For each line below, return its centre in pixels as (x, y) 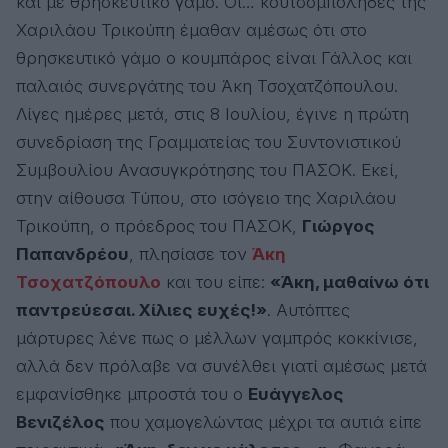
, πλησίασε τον (190, 254)
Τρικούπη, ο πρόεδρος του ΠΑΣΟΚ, (159, 226)
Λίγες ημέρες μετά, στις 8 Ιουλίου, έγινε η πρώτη (212, 114)
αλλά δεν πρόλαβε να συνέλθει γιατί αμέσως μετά (221, 366)
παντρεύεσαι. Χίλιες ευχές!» (141, 310)
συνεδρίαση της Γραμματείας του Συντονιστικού (208, 142)
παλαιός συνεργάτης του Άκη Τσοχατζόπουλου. (207, 86)
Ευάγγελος (296, 394)
